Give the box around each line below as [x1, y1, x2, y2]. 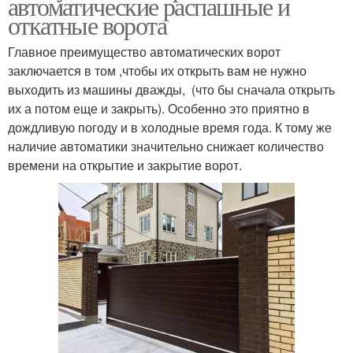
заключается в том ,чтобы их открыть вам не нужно [8, 61, 307, 80]
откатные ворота [8, 8, 166, 42]
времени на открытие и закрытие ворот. [8, 156, 242, 174]
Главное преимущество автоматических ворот [8, 43, 281, 61]
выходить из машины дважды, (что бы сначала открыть [8, 80, 335, 98]
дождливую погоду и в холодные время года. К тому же [8, 118, 332, 136]
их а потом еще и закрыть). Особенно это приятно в [8, 99, 310, 117]
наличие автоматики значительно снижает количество [8, 137, 324, 155]
